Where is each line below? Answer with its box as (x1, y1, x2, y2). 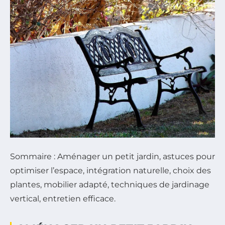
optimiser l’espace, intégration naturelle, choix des (10, 166, 211, 176)
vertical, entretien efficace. (10, 194, 116, 204)
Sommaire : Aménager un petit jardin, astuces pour (10, 152, 215, 162)
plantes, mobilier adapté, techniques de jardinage (10, 180, 209, 190)
